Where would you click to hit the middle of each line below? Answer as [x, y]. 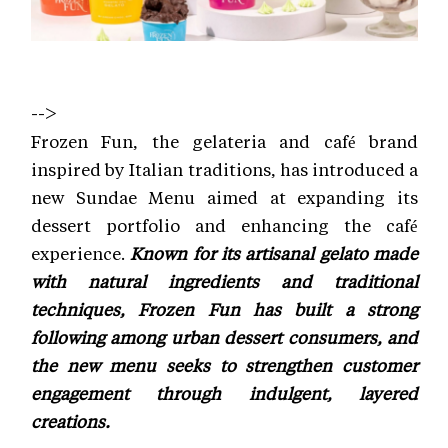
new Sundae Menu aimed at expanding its [224, 196]
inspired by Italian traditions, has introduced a [224, 168]
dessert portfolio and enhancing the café [224, 224]
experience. [81, 252]
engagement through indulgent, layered [224, 392]
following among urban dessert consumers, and [224, 336]
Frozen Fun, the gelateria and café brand [224, 140]
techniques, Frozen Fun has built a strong [224, 308]
